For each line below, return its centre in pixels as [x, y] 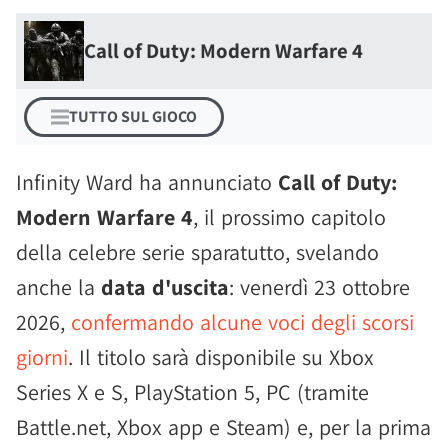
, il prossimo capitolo [289, 217]
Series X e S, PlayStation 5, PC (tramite [192, 392]
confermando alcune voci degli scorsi [242, 322]
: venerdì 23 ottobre [319, 287]
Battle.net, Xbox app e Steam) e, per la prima [223, 427]
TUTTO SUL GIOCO [133, 116]
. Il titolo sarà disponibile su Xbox [221, 357]
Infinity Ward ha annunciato [147, 182]
